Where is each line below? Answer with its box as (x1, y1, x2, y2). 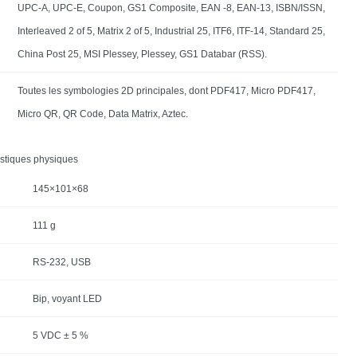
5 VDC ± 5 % (32, 329, 88, 341)
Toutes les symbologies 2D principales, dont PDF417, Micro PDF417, (17, 84, 316, 96)
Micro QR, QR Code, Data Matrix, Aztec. (17, 108, 188, 120)
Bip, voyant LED (32, 292, 102, 304)
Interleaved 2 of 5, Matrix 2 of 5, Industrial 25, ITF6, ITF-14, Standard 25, (17, 25, 325, 37)
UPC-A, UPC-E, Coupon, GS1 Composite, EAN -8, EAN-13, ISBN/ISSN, (17, 2, 325, 14)
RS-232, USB (32, 256, 91, 268)
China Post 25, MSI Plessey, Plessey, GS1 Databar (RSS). (17, 48, 267, 60)
